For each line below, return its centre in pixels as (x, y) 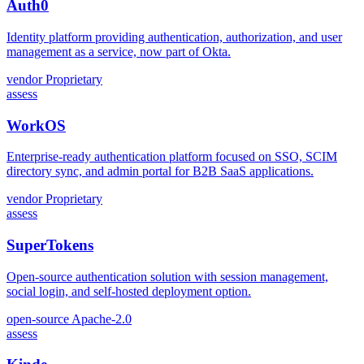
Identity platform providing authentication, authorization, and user (174, 37)
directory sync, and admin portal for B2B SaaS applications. (160, 171)
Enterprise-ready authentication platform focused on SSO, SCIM (172, 157)
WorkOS (36, 125)
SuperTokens (50, 245)
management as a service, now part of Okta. (119, 51)
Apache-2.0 (102, 318)
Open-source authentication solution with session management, (167, 276)
